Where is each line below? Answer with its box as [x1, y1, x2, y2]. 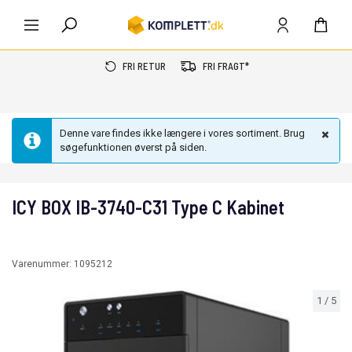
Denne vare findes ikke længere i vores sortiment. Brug [60, 127, 305, 139]
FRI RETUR [123, 60, 166, 72]
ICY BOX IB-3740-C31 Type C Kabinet [12, 196, 284, 218]
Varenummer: [12, 258, 74, 269]
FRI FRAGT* [203, 60, 249, 72]
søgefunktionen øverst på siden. [60, 141, 207, 153]
